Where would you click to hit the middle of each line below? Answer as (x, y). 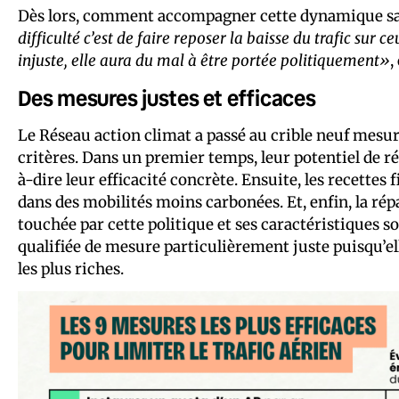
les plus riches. (71, 269)
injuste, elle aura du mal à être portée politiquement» (204, 60)
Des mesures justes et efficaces (167, 98)
